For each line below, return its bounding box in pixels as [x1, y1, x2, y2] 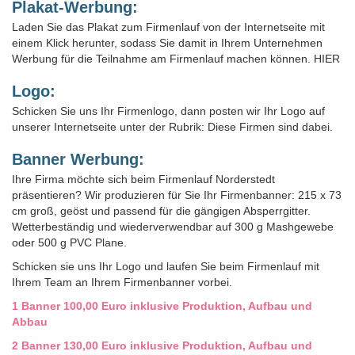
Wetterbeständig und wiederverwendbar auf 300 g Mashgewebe [12, 219, 334, 233]
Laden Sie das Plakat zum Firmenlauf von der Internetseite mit [12, 20, 325, 33]
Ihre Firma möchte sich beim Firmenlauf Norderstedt [12, 172, 275, 185]
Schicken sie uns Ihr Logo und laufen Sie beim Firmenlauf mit [12, 259, 319, 273]
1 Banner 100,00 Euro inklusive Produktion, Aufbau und [12, 299, 312, 312]
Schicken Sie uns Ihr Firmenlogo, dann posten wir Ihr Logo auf [12, 104, 325, 117]
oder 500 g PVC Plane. [12, 235, 127, 249]
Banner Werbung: [12, 150, 144, 168]
